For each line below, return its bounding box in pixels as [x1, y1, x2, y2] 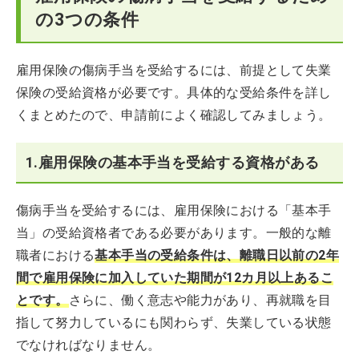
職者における [16, 248, 95, 263]
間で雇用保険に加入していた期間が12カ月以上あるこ [16, 270, 333, 285]
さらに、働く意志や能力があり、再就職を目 [68, 292, 332, 308]
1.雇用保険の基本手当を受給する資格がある [26, 154, 320, 171]
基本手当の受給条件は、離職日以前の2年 [95, 248, 340, 263]
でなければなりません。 [16, 337, 161, 353]
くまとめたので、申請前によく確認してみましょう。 [16, 107, 332, 123]
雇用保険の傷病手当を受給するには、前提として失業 [16, 63, 332, 78]
